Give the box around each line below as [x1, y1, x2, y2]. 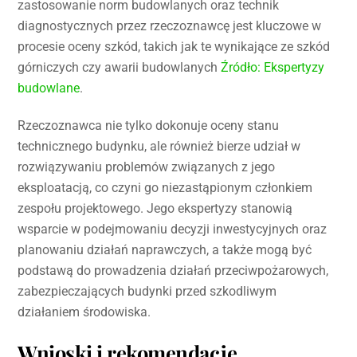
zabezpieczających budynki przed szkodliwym [18, 283, 277, 299]
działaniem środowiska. [18, 304, 151, 320]
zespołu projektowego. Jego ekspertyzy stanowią [18, 200, 293, 216]
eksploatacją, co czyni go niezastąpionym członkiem [18, 179, 313, 195]
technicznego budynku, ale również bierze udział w [18, 138, 301, 154]
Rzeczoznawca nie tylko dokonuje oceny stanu [18, 117, 280, 133]
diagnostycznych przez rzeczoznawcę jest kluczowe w [18, 18, 322, 33]
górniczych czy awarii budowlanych [18, 59, 222, 75]
